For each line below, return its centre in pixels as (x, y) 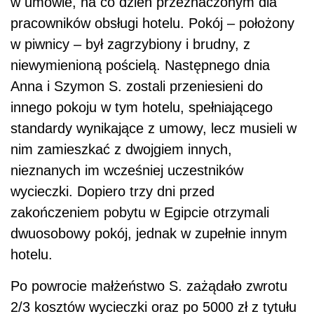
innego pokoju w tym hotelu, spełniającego (142, 108)
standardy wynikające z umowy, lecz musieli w (153, 129)
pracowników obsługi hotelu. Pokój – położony (152, 23)
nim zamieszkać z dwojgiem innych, (121, 150)
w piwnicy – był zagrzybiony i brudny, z (130, 45)
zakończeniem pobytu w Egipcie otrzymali (140, 213)
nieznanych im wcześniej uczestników (127, 171)
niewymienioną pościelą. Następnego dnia (140, 66)
